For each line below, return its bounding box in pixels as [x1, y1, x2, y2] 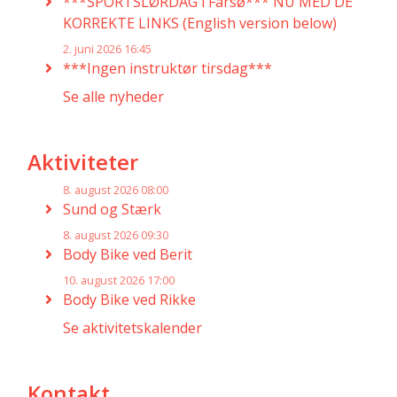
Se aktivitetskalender [63, 318, 202, 338]
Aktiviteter [27, 147, 138, 176]
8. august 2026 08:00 [63, 182, 168, 198]
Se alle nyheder [63, 87, 164, 106]
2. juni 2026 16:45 [63, 41, 152, 57]
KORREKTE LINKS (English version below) [63, 13, 337, 33]
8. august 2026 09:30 [63, 227, 168, 243]
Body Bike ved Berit [63, 245, 192, 264]
